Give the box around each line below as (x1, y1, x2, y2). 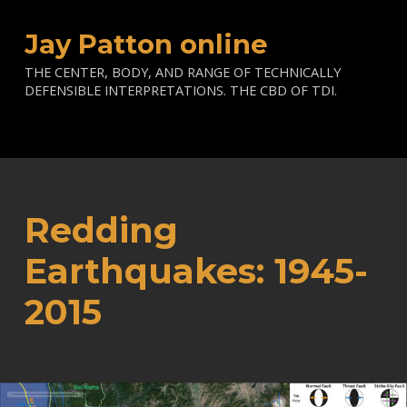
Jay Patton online (24, 28, 268, 61)
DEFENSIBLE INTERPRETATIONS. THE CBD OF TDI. (24, 81, 337, 100)
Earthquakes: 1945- (24, 249, 368, 293)
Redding (24, 208, 178, 252)
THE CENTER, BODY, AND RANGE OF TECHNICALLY (24, 63, 341, 82)
